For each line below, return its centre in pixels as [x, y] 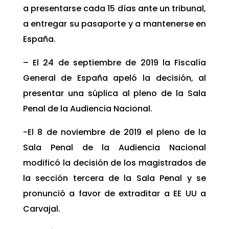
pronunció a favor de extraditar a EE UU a [114, 194]
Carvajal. [41, 209]
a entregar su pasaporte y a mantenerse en [114, 24]
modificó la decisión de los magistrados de [114, 163]
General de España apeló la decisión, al [114, 78]
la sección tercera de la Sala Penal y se [114, 178]
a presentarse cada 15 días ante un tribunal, [114, 9]
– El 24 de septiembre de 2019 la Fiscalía [114, 63]
